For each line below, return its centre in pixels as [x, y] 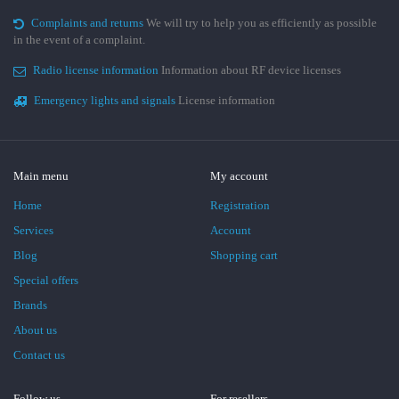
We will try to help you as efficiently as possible [261, 23]
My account [239, 176]
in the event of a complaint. [79, 40]
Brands [30, 305]
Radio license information [97, 70]
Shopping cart [244, 255]
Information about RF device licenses [251, 70]
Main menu [41, 176]
